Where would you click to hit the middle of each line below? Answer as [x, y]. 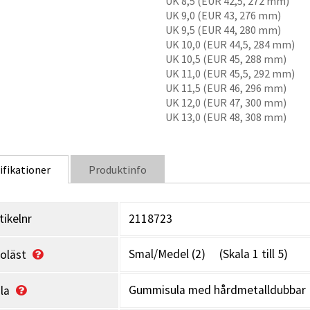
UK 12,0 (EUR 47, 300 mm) [226, 102]
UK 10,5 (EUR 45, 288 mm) [226, 59]
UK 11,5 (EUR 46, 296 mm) [226, 88]
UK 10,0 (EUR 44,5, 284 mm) [230, 44]
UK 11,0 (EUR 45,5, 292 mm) [230, 73]
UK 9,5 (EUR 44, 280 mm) [223, 30]
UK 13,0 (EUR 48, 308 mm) [226, 117]
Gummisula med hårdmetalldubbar [217, 290]
